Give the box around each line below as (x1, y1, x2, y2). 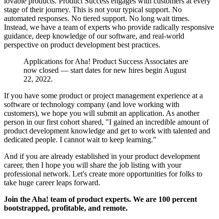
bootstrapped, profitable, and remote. (4, 204, 128, 213)
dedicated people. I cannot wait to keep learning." (4, 135, 156, 144)
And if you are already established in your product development (4, 152, 200, 161)
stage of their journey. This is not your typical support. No (4, 5, 182, 14)
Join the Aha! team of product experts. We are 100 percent (4, 195, 197, 204)
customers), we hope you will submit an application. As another (4, 109, 199, 118)
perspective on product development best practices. (4, 41, 160, 49)
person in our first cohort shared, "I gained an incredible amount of (4, 118, 209, 127)
